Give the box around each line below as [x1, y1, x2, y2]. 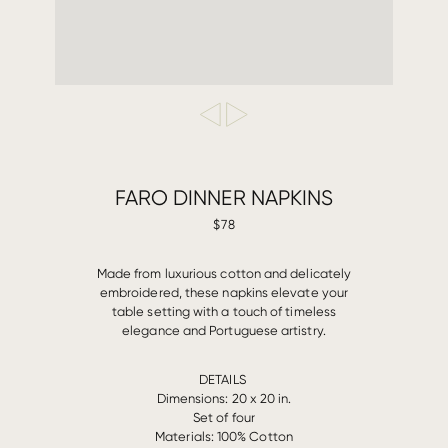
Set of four [193, 409, 255, 425]
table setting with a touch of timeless [111, 303, 337, 319]
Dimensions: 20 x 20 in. [156, 390, 292, 406]
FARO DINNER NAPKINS [114, 185, 334, 210]
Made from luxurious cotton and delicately [96, 265, 352, 281]
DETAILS [199, 371, 246, 387]
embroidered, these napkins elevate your [99, 284, 349, 300]
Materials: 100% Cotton [155, 428, 293, 444]
